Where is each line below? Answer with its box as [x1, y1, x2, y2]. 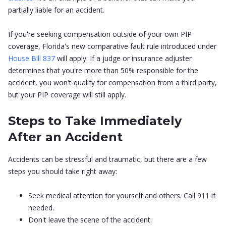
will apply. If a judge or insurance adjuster [55, 53, 192, 63]
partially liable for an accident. [8, 5, 104, 15]
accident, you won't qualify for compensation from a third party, [8, 77, 217, 87]
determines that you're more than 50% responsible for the [8, 65, 198, 75]
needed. [28, 202, 54, 212]
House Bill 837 [8, 53, 55, 63]
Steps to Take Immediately [8, 113, 182, 128]
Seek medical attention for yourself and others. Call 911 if [28, 190, 215, 200]
